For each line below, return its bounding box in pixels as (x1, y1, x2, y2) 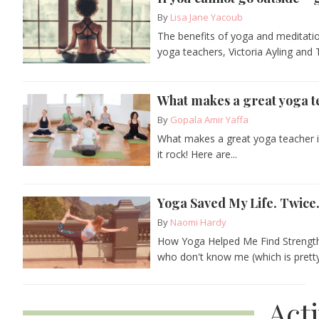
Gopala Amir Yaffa (170, 113, 249, 126)
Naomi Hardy (170, 215, 227, 229)
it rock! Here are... (157, 147, 238, 161)
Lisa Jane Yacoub (170, 10, 244, 23)
